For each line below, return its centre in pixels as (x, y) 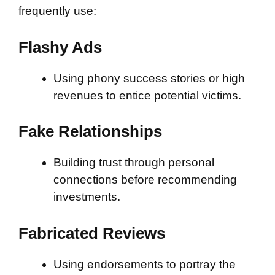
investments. (87, 197)
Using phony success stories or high (149, 78)
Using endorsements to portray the (145, 264)
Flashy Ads (60, 47)
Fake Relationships (90, 131)
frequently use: (57, 11)
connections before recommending (145, 180)
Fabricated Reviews (92, 233)
